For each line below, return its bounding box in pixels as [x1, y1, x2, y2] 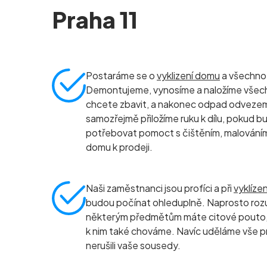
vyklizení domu [157, 69, 220, 82]
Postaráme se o [86, 69, 157, 82]
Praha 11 [52, 5, 138, 33]
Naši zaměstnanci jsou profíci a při [86, 182, 234, 194]
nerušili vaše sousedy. [86, 239, 181, 252]
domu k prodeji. [86, 141, 153, 153]
